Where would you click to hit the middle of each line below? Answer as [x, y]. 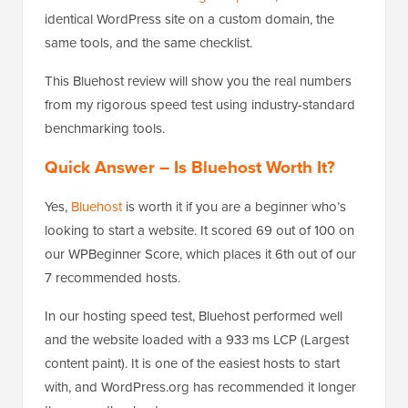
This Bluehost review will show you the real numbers [198, 82]
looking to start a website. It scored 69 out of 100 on [199, 231]
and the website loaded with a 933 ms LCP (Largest [197, 340]
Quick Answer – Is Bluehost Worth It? [190, 168]
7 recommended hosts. [112, 278]
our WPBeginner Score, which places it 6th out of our [200, 255]
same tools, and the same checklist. [148, 43]
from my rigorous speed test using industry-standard [200, 105]
